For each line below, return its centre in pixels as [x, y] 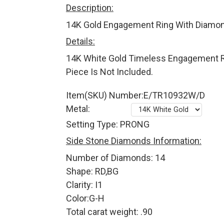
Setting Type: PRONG [107, 124]
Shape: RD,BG [92, 171]
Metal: [79, 109]
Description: [89, 8]
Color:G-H [85, 198]
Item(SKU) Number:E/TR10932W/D [135, 95]
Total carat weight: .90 [109, 212]
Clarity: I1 [84, 185]
